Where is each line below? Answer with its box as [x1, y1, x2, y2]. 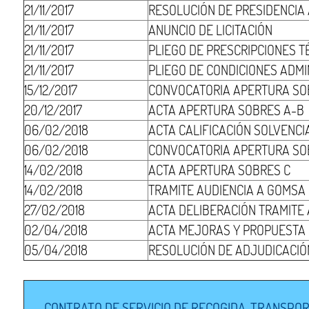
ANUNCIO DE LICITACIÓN [148, 21, 273, 39]
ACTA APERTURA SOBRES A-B [148, 101, 305, 119]
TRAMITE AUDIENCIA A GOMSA [148, 181, 306, 199]
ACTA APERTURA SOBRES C [148, 161, 291, 179]
